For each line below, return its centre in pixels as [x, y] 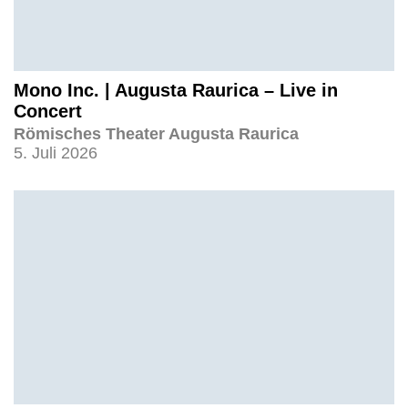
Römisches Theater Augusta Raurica [156, 134]
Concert [48, 111]
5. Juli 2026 [56, 153]
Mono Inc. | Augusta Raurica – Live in [176, 90]
